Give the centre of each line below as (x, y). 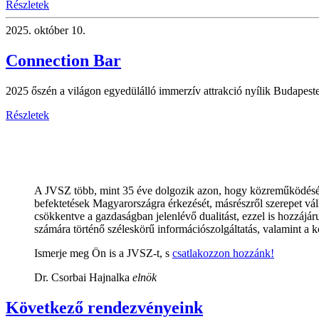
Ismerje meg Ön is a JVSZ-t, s (103, 253)
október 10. (58, 31)
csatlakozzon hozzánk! (223, 253)
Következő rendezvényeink (104, 307)
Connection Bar (63, 60)
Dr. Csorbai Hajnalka (83, 277)
